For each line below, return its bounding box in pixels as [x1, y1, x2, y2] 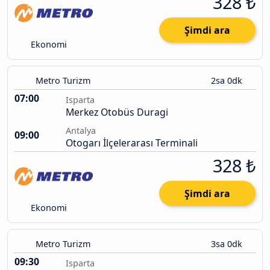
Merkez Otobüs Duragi [66, 105, 168, 119]
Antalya [66, 125, 96, 137]
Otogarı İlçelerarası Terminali [66, 136, 198, 150]
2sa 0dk [211, 75, 245, 87]
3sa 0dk [211, 238, 245, 250]
